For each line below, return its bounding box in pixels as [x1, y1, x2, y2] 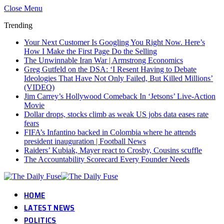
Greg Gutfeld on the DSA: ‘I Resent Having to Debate [24, 65, 196, 73]
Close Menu [4, 4, 42, 12]
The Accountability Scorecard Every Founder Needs [24, 155, 189, 163]
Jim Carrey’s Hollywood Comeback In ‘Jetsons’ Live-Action [24, 92, 215, 100]
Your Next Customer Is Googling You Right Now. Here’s [24, 38, 205, 46]
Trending [4, 21, 32, 29]
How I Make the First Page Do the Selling [24, 47, 157, 55]
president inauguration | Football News [24, 137, 146, 145]
